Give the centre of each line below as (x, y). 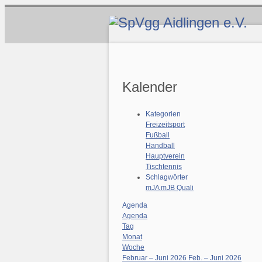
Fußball (158, 135)
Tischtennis (164, 167)
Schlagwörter (167, 177)
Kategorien (163, 114)
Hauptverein (165, 156)
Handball (160, 146)
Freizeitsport (165, 125)
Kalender (150, 87)
